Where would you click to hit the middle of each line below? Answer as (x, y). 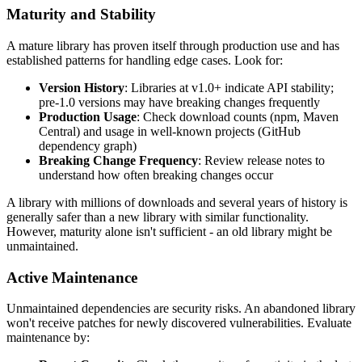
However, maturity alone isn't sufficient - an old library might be (169, 231)
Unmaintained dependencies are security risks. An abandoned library (181, 309)
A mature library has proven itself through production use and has (173, 45)
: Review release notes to (261, 160)
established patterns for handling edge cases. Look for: (145, 60)
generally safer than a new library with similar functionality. (158, 217)
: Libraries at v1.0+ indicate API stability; (229, 87)
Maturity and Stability (81, 15)
